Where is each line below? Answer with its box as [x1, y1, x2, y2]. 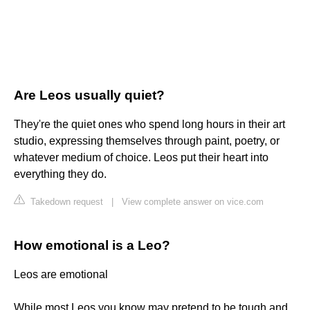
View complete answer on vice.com [122, 197, 264, 208]
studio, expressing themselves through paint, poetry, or [14, 135, 280, 147]
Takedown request [28, 197, 103, 208]
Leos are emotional [14, 268, 108, 281]
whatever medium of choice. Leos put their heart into [14, 152, 268, 164]
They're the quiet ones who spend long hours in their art [14, 118, 285, 131]
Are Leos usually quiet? [14, 88, 165, 103]
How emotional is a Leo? [14, 238, 170, 253]
